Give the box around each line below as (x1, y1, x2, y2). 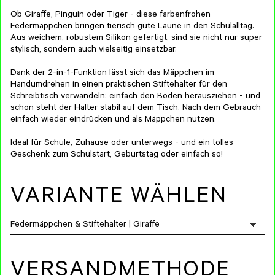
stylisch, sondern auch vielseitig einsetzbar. (10, 45, 177, 55)
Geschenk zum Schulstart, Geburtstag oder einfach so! (10, 150, 223, 160)
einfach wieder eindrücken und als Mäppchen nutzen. (10, 115, 216, 125)
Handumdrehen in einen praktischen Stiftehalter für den (10, 80, 227, 90)
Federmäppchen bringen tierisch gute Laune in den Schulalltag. (10, 22, 254, 32)
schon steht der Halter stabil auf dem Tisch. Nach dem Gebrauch (10, 104, 261, 114)
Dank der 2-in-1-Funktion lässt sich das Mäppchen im (10, 69, 214, 79)
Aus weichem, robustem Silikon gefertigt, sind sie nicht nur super (10, 34, 262, 44)
